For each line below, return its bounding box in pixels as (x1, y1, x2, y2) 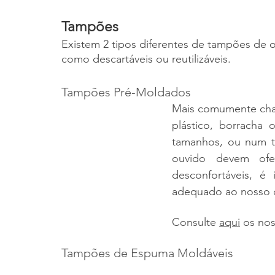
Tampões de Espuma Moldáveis (61, 246, 233, 260)
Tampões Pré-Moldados (61, 85, 191, 99)
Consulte (172, 215, 219, 229)
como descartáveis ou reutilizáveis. (61, 52, 231, 66)
